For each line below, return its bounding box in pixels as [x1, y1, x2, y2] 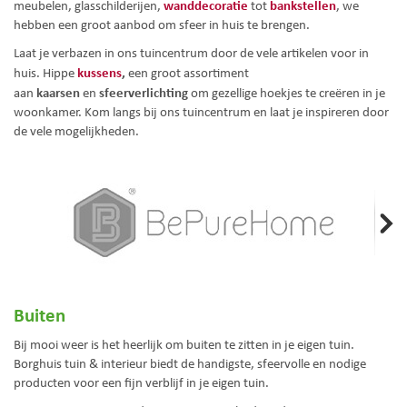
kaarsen [36, 83, 80, 102]
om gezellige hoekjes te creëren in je [188, 84, 385, 102]
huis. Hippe [14, 64, 77, 82]
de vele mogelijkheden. [14, 122, 142, 140]
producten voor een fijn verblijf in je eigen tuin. [14, 372, 269, 392]
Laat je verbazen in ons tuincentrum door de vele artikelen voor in [14, 44, 369, 62]
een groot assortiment [128, 64, 249, 82]
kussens [77, 63, 122, 82]
